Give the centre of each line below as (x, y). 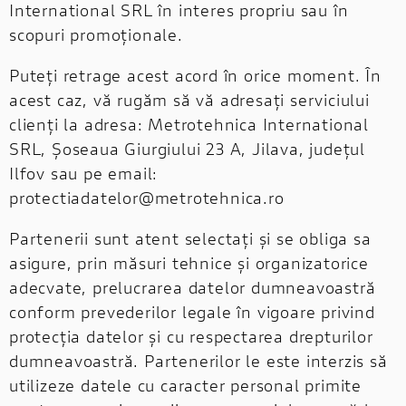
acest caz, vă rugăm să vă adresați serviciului (189, 99)
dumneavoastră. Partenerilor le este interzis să (198, 360)
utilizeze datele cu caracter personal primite (185, 385)
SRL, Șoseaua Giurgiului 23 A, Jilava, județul (187, 148)
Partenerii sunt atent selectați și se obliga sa (190, 238)
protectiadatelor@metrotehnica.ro (147, 197)
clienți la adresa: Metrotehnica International (189, 124)
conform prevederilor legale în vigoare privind (192, 311)
